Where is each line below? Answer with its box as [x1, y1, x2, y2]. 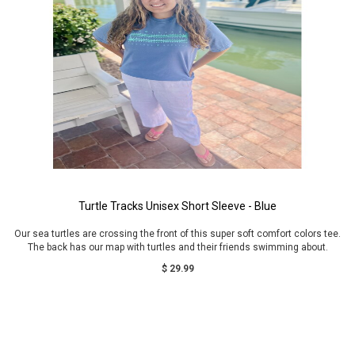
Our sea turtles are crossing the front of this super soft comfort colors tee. [14, 228, 341, 239]
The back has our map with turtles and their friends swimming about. [27, 242, 328, 253]
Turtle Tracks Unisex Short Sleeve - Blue [78, 200, 277, 212]
